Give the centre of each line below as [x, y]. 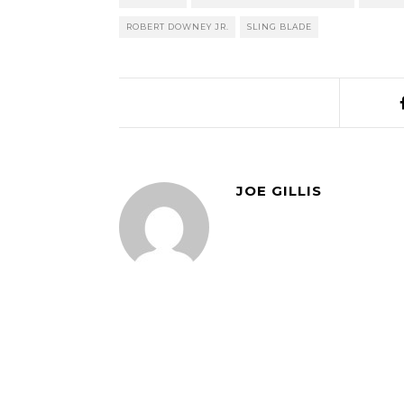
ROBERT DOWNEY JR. [178, 27]
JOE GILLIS [279, 191]
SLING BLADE [280, 27]
